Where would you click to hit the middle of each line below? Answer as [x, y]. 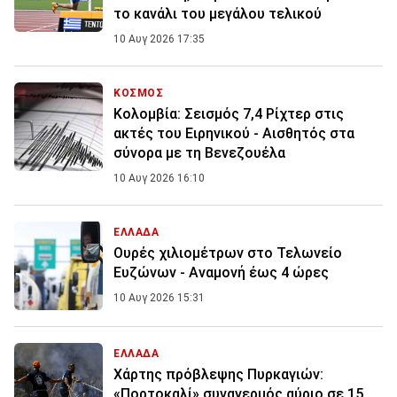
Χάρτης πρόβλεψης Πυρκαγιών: [218, 375]
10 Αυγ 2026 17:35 [159, 39]
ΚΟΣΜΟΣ [139, 93]
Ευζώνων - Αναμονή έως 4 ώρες [221, 273]
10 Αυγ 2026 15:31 [159, 298]
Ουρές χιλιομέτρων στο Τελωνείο [228, 253]
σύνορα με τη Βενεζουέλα [199, 153]
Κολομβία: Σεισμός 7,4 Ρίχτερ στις [229, 114]
